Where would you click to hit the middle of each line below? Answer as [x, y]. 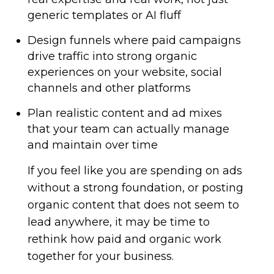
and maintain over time [92, 145]
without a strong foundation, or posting [135, 188]
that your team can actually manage [128, 129]
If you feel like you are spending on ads [135, 171]
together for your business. [100, 256]
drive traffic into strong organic [112, 56]
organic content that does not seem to [133, 205]
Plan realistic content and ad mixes [124, 113]
